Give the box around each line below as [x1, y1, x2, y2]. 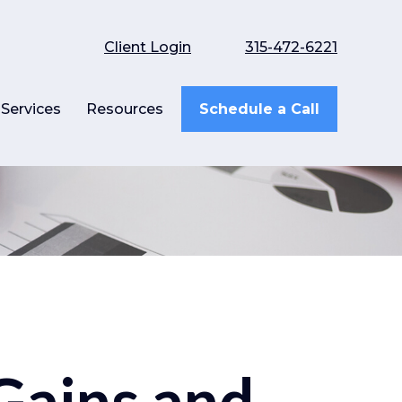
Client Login [104, 38, 191, 56]
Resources [86, 100, 163, 118]
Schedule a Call [199, 100, 319, 118]
